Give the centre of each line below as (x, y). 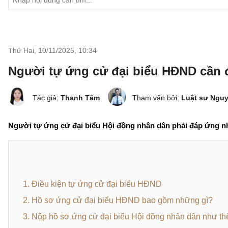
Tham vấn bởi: (157, 98)
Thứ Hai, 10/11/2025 (41, 50)
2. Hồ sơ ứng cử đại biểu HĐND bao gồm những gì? (118, 200)
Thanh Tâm (80, 98)
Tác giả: (47, 98)
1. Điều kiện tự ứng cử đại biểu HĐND (92, 184)
